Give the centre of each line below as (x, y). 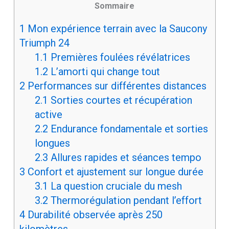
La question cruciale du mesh (115, 186)
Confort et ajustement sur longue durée (114, 172)
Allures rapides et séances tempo (124, 158)
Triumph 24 (44, 43)
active (48, 115)
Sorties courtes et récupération (120, 100)
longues (52, 143)
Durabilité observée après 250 (94, 215)
